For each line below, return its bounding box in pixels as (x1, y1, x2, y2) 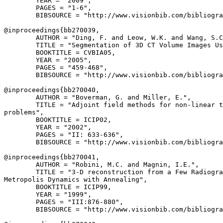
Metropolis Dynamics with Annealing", (4, 176, 147, 183)
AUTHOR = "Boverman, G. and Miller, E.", (4, 94, 191, 101)
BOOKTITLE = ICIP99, (4, 183, 111, 191)
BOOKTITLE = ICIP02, (4, 116, 111, 123)
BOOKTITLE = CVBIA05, (4, 49, 115, 56)
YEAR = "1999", (4, 191, 92, 198)
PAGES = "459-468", (4, 64, 108, 71)
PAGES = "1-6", (4, 4, 92, 11)
